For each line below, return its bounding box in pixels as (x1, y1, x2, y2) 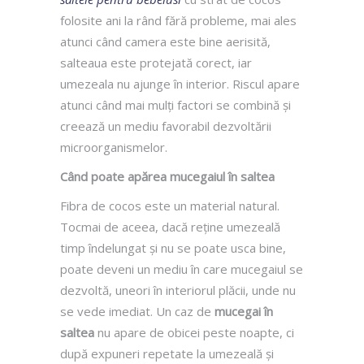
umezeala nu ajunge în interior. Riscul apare (60, 75, 300, 92)
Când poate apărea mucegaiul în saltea (60, 167, 275, 184)
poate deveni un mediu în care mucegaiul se (60, 260, 303, 277)
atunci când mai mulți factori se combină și (60, 96, 291, 113)
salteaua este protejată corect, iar (60, 54, 252, 71)
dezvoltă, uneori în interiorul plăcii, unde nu (60, 281, 296, 298)
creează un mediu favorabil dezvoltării (60, 117, 271, 134)
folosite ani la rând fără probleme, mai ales (60, 11, 297, 28)
